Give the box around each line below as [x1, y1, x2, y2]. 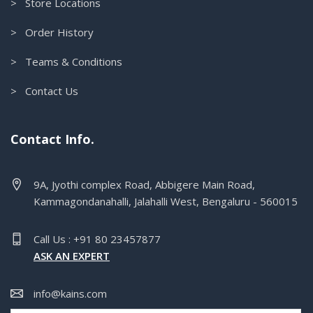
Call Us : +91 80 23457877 [34, 231, 161, 246]
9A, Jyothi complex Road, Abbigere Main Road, [34, 177, 255, 191]
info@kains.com [34, 286, 107, 300]
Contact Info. [10, 130, 94, 147]
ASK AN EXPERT [34, 248, 110, 263]
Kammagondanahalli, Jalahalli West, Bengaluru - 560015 [34, 194, 298, 208]
